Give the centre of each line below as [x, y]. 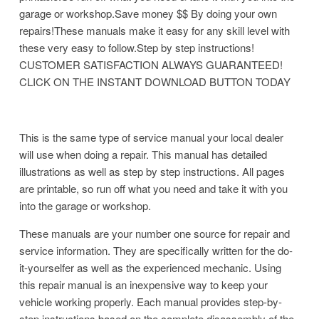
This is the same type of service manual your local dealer [151, 137]
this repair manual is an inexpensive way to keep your [143, 284]
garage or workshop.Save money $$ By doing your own [148, 13]
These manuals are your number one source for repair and [155, 233]
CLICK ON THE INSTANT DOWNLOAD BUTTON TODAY [155, 81]
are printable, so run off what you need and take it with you [153, 188]
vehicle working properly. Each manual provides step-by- [151, 301]
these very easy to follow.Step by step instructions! [137, 47]
